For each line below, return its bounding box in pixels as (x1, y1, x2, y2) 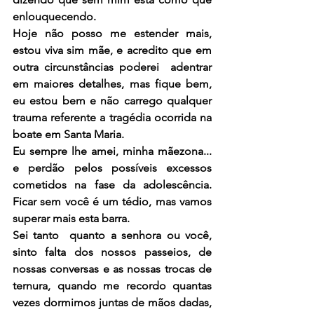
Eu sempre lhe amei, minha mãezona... (13, 144, 212, 158)
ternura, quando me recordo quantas (13, 278, 212, 292)
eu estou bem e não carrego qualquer (13, 93, 212, 107)
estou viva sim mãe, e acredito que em (13, 43, 212, 57)
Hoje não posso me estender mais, (13, 26, 212, 40)
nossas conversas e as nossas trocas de (13, 261, 212, 275)
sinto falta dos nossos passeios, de (13, 245, 212, 259)
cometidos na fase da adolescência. (13, 177, 212, 191)
